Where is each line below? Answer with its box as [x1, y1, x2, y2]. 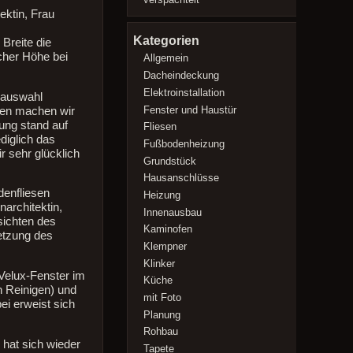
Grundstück [143, 154, 197, 167]
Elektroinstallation [143, 86, 225, 98]
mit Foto [143, 292, 182, 304]
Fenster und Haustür [143, 103, 237, 116]
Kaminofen [143, 223, 193, 236]
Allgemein [143, 52, 189, 65]
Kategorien [132, 33, 199, 47]
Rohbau [143, 325, 179, 338]
